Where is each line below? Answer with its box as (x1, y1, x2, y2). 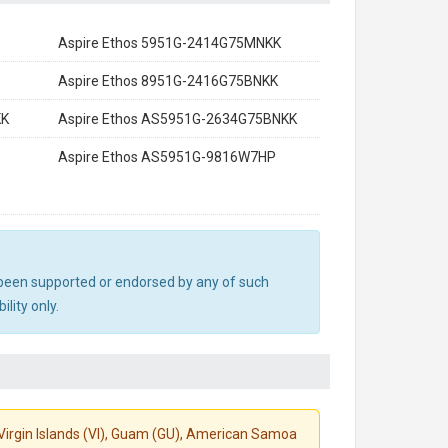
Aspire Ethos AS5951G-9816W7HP (58, 149, 276, 165)
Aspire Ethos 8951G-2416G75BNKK (58, 73, 278, 89)
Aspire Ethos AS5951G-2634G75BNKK (58, 111, 297, 127)
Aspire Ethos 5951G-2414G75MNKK (58, 35, 281, 51)
